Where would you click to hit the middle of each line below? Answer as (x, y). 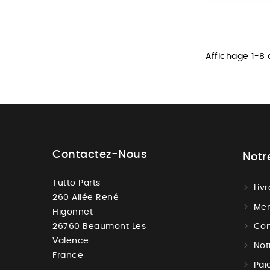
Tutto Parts (77, 184)
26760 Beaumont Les (99, 227)
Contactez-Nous (100, 155)
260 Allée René (86, 198)
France (68, 256)
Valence (71, 241)
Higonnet (73, 212)
